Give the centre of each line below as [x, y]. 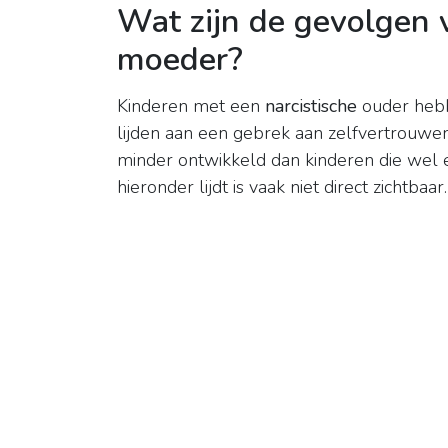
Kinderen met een [191, 106]
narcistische [311, 106]
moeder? [180, 59]
